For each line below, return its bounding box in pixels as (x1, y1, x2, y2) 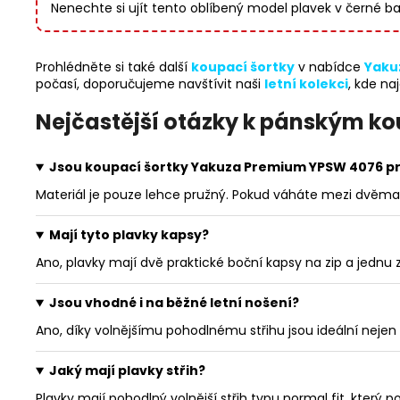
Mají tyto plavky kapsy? (48, 226, 209, 245)
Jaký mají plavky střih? (48, 362, 205, 380)
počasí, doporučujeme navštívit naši (36, 75, 264, 94)
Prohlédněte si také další (36, 58, 191, 77)
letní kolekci (264, 75, 348, 94)
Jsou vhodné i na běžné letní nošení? (48, 294, 299, 312)
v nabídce (295, 58, 364, 77)
